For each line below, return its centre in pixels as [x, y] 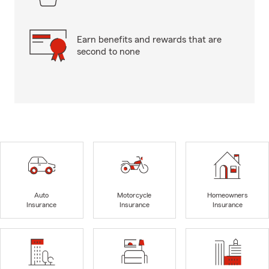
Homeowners [227, 195]
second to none [108, 52]
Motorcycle [134, 195]
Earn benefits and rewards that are [149, 40]
